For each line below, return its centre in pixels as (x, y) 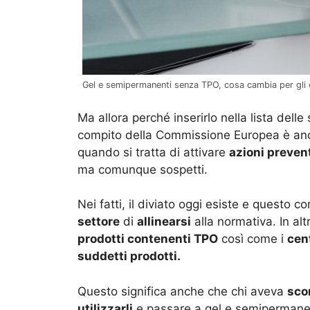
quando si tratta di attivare (153, 152)
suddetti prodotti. (129, 256)
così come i (253, 239)
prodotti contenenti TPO (148, 239)
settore (99, 222)
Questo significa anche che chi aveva (182, 291)
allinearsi (164, 222)
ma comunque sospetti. (143, 169)
